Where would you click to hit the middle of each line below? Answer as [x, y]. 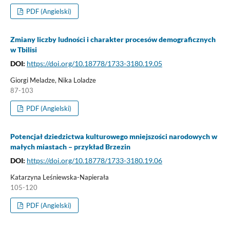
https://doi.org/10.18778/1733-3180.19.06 [94, 160]
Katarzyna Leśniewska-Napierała [59, 177]
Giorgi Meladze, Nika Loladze [53, 80]
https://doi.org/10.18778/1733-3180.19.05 [94, 63]
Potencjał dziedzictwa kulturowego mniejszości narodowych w [113, 136]
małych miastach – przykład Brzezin [70, 146]
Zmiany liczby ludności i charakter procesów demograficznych [113, 39]
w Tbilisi [23, 49]
